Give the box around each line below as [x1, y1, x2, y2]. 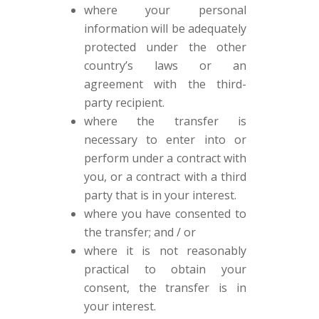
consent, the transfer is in [83, 280, 247, 296]
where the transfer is [83, 113, 247, 129]
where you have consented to [83, 206, 247, 221]
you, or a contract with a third [83, 169, 247, 184]
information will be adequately [83, 21, 247, 36]
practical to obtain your [83, 261, 247, 277]
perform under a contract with [83, 150, 247, 166]
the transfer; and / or [83, 224, 196, 240]
